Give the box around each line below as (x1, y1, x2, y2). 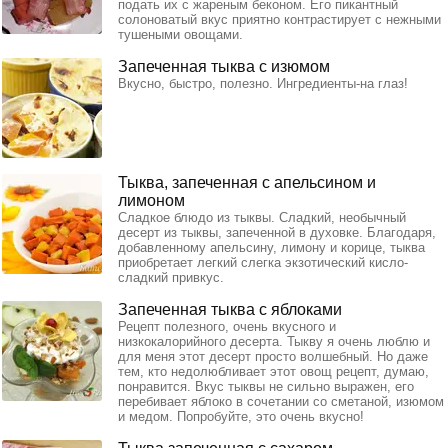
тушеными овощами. (118, 26, 243, 42)
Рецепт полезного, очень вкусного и (118, 318, 336, 334)
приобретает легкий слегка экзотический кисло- (118, 254, 408, 270)
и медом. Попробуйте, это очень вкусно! (118, 408, 364, 424)
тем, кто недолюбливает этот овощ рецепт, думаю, (118, 363, 429, 379)
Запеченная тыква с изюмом (118, 57, 330, 75)
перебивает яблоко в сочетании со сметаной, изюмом (118, 393, 444, 409)
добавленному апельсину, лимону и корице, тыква (118, 239, 425, 255)
